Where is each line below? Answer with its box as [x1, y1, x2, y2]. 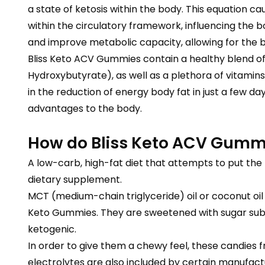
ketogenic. [28, 222, 76, 236]
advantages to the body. [28, 102, 142, 115]
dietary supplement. [28, 173, 122, 186]
